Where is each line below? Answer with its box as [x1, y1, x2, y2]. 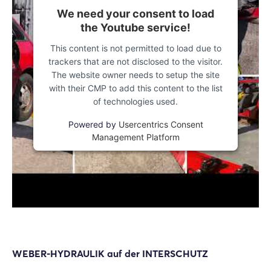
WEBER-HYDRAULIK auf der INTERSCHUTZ [12, 247, 208, 260]
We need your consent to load [57, 7, 214, 20]
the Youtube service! [80, 21, 191, 34]
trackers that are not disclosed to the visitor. [48, 56, 223, 67]
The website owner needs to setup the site [51, 70, 220, 80]
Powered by [68, 119, 119, 129]
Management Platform [91, 132, 180, 142]
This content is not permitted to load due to [50, 43, 221, 53]
